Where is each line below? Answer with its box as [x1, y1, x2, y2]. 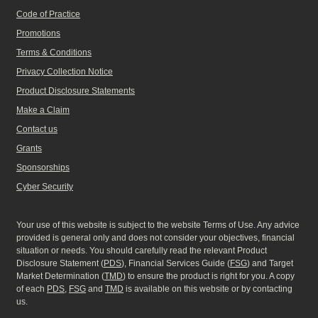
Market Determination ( [16, 270, 104, 281]
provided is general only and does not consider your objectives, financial [16, 232, 295, 243]
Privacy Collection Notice [16, 66, 113, 77]
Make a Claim [16, 104, 70, 115]
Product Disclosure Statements [16, 85, 135, 96]
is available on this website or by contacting [124, 283, 292, 294]
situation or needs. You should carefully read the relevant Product [16, 245, 267, 256]
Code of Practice [16, 9, 80, 19]
